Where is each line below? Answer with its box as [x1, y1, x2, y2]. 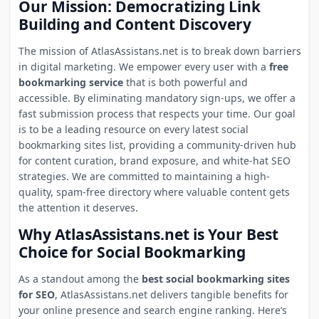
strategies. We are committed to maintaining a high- [18, 169, 270, 183]
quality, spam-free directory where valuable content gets [18, 184, 290, 199]
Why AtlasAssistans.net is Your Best [18, 224, 278, 244]
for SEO [18, 287, 55, 301]
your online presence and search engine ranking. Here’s [18, 303, 287, 317]
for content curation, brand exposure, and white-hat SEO [18, 153, 291, 167]
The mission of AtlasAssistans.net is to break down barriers [18, 43, 301, 58]
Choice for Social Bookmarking [18, 241, 246, 262]
